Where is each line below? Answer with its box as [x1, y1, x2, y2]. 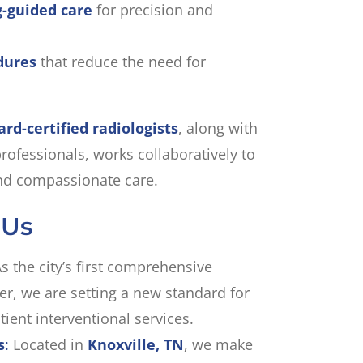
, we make [183, 335, 253, 354]
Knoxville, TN [87, 335, 184, 354]
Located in [8, 335, 88, 354]
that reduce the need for [36, 52, 206, 71]
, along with [177, 118, 258, 138]
